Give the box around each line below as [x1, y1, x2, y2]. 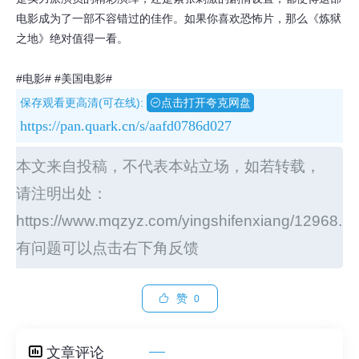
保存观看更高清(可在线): [20, 96, 147, 109]
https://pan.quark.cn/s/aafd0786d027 [20, 118, 232, 134]
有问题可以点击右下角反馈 [16, 240, 199, 256]
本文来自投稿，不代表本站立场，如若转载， [16, 158, 321, 175]
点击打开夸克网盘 [161, 96, 251, 109]
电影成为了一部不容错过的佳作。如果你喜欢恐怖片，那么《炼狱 [16, 12, 341, 25]
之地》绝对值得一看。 [16, 32, 128, 45]
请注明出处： [16, 185, 107, 202]
